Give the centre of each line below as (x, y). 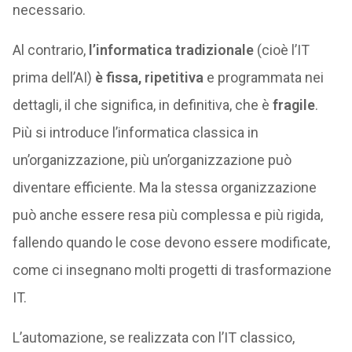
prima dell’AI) (53, 77)
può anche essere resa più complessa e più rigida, (167, 215)
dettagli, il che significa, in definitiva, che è (142, 105)
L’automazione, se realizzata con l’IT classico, (153, 337)
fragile (293, 105)
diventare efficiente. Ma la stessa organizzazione (164, 187)
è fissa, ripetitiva (149, 77)
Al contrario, (50, 50)
